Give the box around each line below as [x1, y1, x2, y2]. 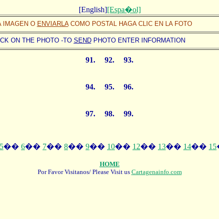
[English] [78, 5, 107, 14]
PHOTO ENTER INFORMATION [93, 37, 185, 44]
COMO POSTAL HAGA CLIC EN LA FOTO [68, 20, 192, 27]
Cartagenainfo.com [131, 168, 182, 175]
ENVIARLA [37, 20, 68, 27]
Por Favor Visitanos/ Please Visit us [37, 168, 131, 175]
